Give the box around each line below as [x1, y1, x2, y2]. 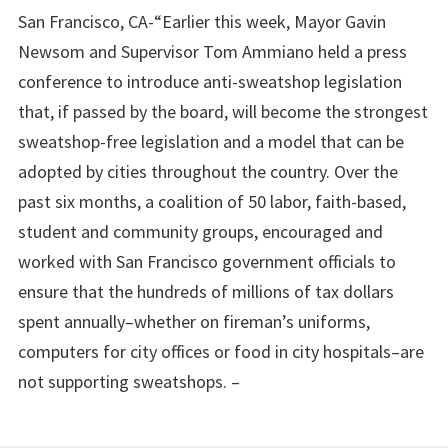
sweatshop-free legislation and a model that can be [18, 129, 404, 153]
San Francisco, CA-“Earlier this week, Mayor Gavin [18, 9, 386, 33]
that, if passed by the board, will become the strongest [18, 99, 428, 123]
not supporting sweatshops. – [18, 369, 240, 393]
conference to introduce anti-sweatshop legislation [18, 69, 402, 93]
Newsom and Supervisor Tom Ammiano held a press [18, 39, 407, 63]
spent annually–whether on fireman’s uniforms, [18, 309, 370, 333]
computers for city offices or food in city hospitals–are [18, 339, 424, 363]
